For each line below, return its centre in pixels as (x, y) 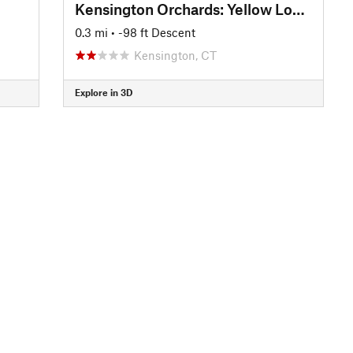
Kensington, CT (175, 55)
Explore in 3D (103, 92)
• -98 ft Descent (153, 32)
